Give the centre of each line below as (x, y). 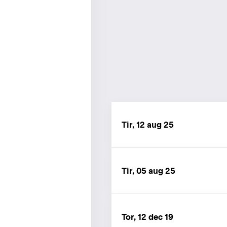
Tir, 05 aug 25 (148, 171)
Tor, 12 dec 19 (147, 217)
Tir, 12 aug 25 (148, 125)
